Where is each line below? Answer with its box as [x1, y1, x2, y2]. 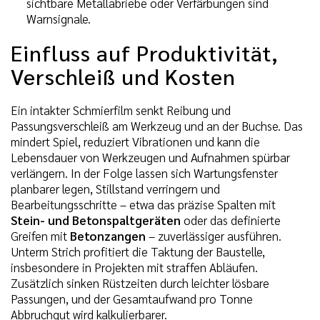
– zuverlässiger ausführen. [146, 228, 281, 244]
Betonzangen [70, 228, 146, 244]
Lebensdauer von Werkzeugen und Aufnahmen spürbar [11, 149, 290, 166]
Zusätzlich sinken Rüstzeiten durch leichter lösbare [11, 275, 269, 291]
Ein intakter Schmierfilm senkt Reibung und [11, 102, 231, 119]
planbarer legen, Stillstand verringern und [11, 181, 220, 197]
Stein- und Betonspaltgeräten [11, 212, 181, 229]
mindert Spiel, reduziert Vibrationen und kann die [11, 134, 260, 150]
